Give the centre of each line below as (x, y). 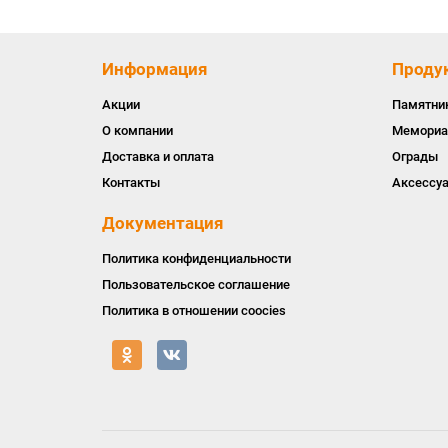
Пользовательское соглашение (196, 284)
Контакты (131, 182)
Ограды (415, 156)
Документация (163, 223)
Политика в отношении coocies (194, 310)
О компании (137, 130)
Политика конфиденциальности (196, 258)
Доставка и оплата (158, 156)
